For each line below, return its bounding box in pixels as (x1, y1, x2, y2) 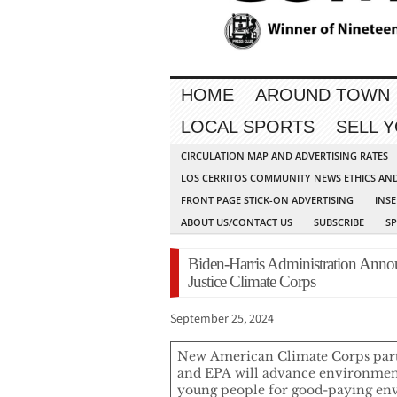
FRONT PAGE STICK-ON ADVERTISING (181, 193, 354, 207)
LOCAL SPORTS (181, 117, 315, 137)
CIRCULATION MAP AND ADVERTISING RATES (181, 149, 388, 163)
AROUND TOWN (255, 85, 390, 105)
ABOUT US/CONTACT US (181, 215, 292, 230)
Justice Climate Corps (188, 272, 315, 292)
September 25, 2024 (170, 310, 274, 329)
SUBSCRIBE (314, 215, 364, 230)
